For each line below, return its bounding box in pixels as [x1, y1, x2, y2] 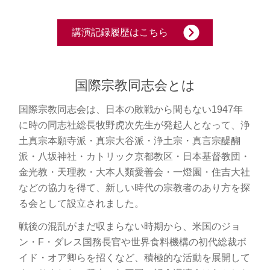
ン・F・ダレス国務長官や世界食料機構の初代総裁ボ [18, 236, 246, 247]
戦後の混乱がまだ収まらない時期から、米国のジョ [18, 221, 240, 231]
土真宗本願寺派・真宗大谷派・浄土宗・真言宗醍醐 [18, 135, 240, 146]
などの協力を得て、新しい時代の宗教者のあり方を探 [18, 182, 250, 193]
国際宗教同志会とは [75, 77, 195, 93]
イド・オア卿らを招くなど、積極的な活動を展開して [18, 252, 250, 263]
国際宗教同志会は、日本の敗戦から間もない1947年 [18, 104, 243, 115]
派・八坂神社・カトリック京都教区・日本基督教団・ [18, 151, 250, 162]
